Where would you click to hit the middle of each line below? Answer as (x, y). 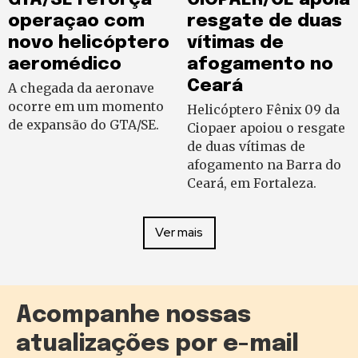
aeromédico (65, 64)
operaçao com (76, 21)
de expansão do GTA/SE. (84, 124)
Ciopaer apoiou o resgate (266, 127)
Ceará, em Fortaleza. (252, 183)
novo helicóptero (89, 42)
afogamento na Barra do (264, 164)
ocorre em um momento (86, 106)
